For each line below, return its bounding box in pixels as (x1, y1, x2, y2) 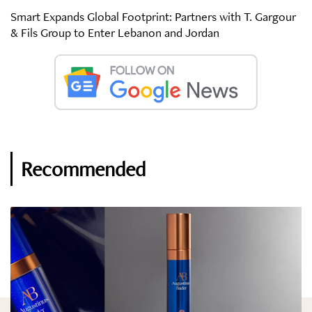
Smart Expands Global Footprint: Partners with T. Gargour (10, 8, 296, 24)
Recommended (21, 155, 146, 182)
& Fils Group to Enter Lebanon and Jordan (10, 24, 219, 40)
